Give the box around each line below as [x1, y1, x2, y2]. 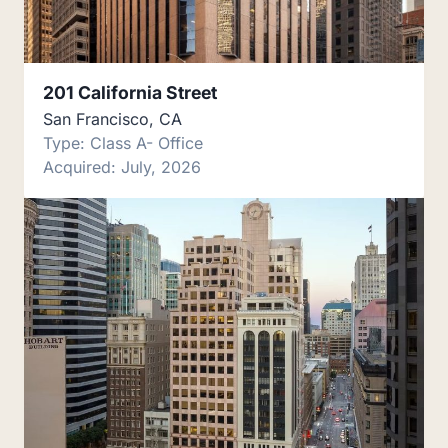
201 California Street [43, 82, 218, 104]
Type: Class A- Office [43, 133, 204, 154]
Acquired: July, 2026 [43, 157, 202, 178]
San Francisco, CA [43, 109, 183, 130]
